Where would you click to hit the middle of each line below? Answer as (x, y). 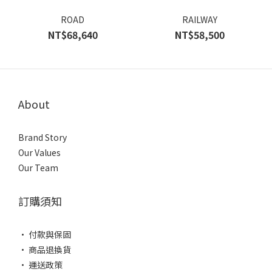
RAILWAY (199, 19)
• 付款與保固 (45, 234)
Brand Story (42, 137)
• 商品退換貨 (45, 250)
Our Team (38, 168)
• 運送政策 (40, 265)
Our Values (39, 152)
